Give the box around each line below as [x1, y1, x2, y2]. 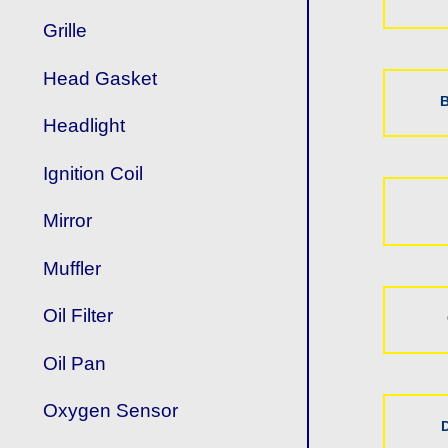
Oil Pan [43, 352, 107, 374]
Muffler [43, 257, 102, 279]
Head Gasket [43, 67, 158, 89]
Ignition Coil [43, 162, 144, 184]
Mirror [43, 210, 93, 232]
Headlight [43, 115, 126, 137]
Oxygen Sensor [43, 400, 179, 422]
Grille [43, 20, 88, 42]
